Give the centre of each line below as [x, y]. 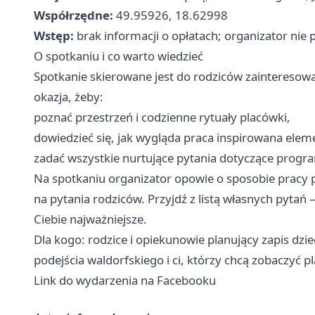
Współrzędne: [73, 15]
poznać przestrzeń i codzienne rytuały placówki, [162, 117]
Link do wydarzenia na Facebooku [125, 280]
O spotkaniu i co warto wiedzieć [118, 56]
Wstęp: [54, 36]
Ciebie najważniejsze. [90, 219]
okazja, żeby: [69, 97]
